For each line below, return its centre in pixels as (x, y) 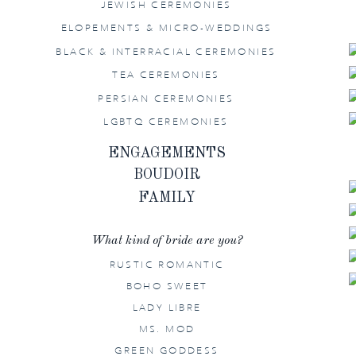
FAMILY (167, 198)
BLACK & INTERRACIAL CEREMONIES (166, 51)
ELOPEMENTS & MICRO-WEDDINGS (166, 27)
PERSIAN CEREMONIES (166, 98)
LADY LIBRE (167, 307)
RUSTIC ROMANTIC (167, 264)
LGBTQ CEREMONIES (166, 121)
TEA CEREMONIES (166, 74)
